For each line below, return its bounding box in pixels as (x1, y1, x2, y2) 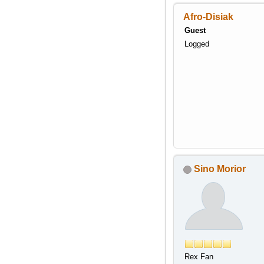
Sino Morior (193, 164, 246, 174)
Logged (184, 39, 209, 48)
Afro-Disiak (183, 11, 233, 22)
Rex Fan (184, 252, 213, 262)
